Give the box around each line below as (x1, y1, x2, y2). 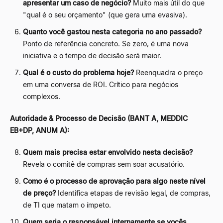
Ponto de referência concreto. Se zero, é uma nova (23, 39, 189, 48)
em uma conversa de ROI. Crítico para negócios (23, 80, 178, 89)
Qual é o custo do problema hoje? (23, 68, 134, 77)
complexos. (23, 92, 60, 101)
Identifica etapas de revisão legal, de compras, (56, 188, 211, 197)
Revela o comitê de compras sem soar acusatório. (23, 159, 185, 168)
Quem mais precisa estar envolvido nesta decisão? (23, 147, 193, 156)
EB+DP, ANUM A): (10, 125, 69, 134)
